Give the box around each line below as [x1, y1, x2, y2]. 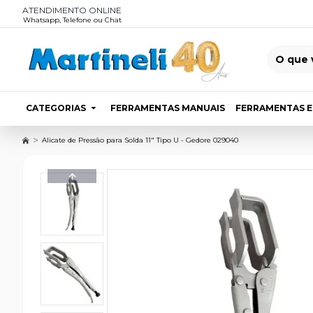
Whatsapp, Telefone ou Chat [22, 15, 122, 24]
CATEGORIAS [26, 103, 86, 113]
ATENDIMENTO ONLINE [22, 5, 122, 15]
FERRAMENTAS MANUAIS [110, 103, 225, 113]
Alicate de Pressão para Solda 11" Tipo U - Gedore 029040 [42, 136, 238, 145]
